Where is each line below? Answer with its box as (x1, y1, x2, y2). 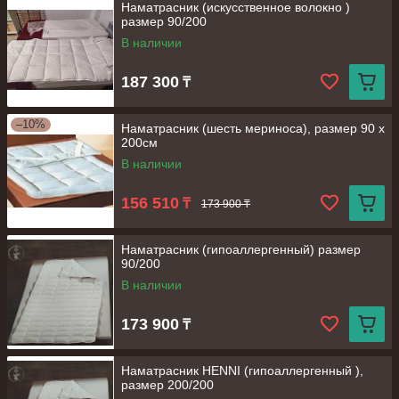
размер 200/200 (121, 378, 214, 392)
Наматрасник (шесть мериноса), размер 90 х (121, 121, 385, 135)
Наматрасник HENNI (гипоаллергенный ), (121, 363, 363, 378)
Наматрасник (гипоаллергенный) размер (121, 242, 361, 256)
